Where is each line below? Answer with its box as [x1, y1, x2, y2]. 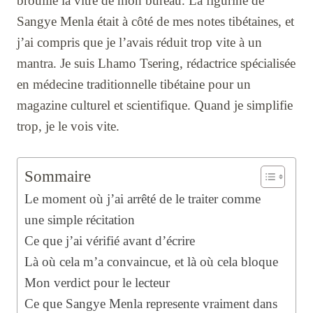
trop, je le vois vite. [17, 119, 119, 134]
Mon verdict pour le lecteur [24, 275, 170, 291]
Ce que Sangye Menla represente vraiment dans [24, 296, 277, 312]
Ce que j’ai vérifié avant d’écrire [24, 233, 195, 249]
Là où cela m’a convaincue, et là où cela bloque [24, 254, 278, 270]
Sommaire [24, 167, 91, 186]
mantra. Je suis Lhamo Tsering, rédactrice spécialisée [17, 56, 296, 71]
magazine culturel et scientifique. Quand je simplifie [17, 98, 293, 113]
